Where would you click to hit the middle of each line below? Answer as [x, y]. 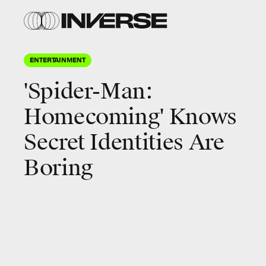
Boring [58, 168]
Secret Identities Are [124, 142]
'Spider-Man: [88, 91]
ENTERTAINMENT [58, 59]
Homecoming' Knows [130, 117]
